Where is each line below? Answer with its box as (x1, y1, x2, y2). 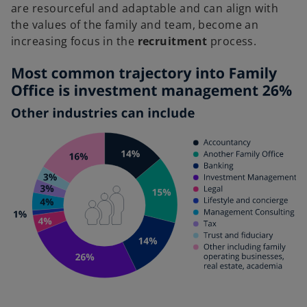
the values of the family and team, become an (11, 17, 259, 33)
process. (207, 34, 257, 49)
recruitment (137, 34, 208, 49)
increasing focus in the (11, 34, 138, 49)
